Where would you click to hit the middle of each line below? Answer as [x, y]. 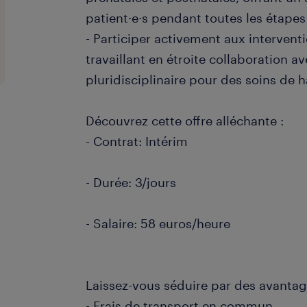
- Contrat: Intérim [137, 141]
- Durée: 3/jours [131, 182]
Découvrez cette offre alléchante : [185, 121]
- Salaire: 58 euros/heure [158, 223]
